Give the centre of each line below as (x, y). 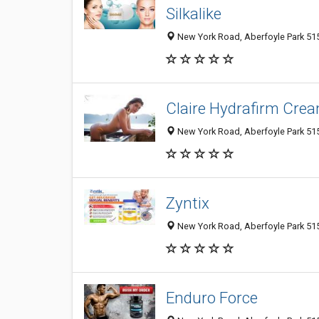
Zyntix (188, 203)
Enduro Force (212, 298)
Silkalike (194, 14)
